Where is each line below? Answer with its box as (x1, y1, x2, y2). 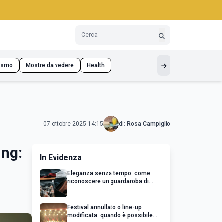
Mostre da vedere (26, 61, 74, 69)
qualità (67, 186, 86, 193)
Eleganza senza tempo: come (67, 170, 150, 177)
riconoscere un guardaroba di (67, 178, 149, 185)
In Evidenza (40, 153, 82, 162)
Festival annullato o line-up (67, 204, 142, 211)
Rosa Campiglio (127, 120, 170, 127)
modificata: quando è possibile (67, 212, 153, 219)
